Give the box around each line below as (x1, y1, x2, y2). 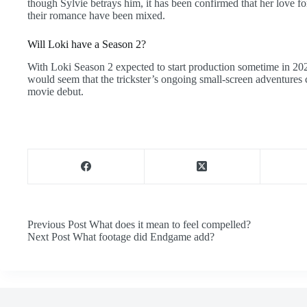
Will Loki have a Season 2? (27, 38, 146, 51)
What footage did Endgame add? (73, 230, 214, 243)
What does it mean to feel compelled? (89, 218, 251, 230)
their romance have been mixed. (27, 10, 165, 22)
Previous (27, 218, 68, 230)
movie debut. (27, 85, 84, 97)
